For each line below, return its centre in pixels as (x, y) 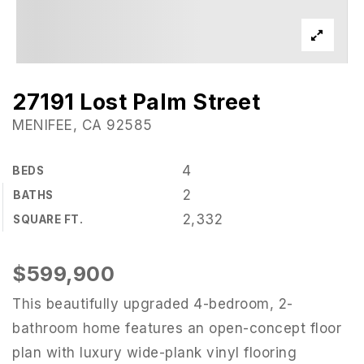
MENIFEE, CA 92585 (82, 126)
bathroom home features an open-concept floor (177, 329)
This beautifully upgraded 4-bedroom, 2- (153, 304)
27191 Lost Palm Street (136, 102)
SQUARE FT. (48, 220)
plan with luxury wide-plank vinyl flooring (154, 353)
